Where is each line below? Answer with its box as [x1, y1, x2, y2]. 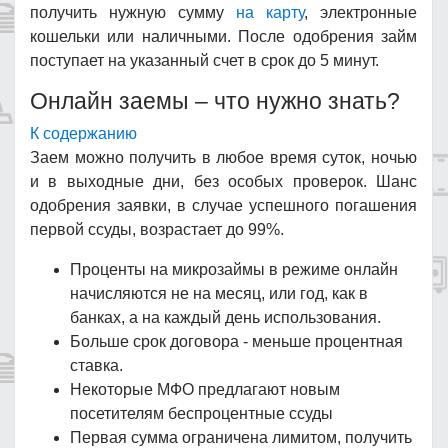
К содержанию [30, 125, 137, 142]
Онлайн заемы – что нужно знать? [30, 88, 400, 114]
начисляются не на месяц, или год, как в [70, 285, 368, 302]
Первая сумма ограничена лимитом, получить [70, 429, 412, 446]
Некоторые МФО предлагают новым [70, 381, 340, 398]
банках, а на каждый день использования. [70, 309, 381, 326]
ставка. [70, 357, 123, 374]
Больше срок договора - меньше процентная [70, 333, 403, 350]
